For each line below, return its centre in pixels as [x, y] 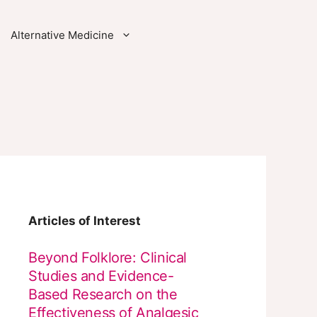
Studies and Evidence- [101, 276]
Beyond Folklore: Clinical [108, 257]
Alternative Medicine [62, 35]
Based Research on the [103, 294]
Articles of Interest [85, 221]
